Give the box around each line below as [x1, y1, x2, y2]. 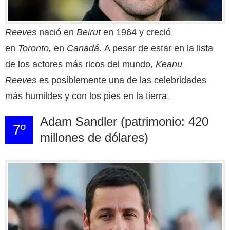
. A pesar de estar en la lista [99, 43, 213, 53]
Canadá [67, 43, 99, 53]
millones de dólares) [40, 130, 148, 144]
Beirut [76, 27, 101, 37]
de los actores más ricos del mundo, [5, 59, 156, 69]
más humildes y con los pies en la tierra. [5, 90, 169, 101]
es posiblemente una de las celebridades [36, 74, 206, 85]
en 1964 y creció [101, 27, 171, 37]
